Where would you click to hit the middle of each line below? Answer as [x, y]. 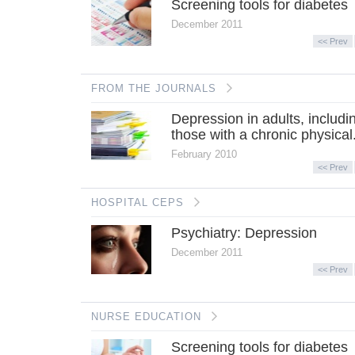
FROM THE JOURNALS [153, 88]
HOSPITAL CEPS [137, 202]
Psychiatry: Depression [244, 233]
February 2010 [204, 154]
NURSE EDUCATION [146, 316]
